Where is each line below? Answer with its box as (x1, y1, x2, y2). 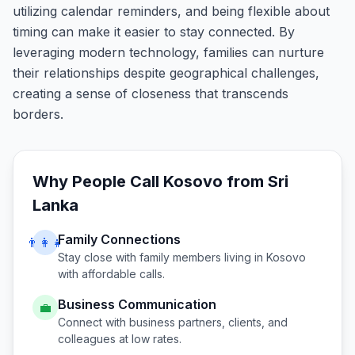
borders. (13, 106, 63, 122)
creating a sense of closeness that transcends (13, 86, 288, 101)
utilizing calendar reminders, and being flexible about (13, 3, 330, 19)
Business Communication (58, 296, 216, 312)
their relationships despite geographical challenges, (13, 65, 319, 81)
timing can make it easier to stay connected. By (13, 24, 295, 40)
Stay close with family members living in (58, 250, 266, 264)
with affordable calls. (58, 267, 165, 281)
